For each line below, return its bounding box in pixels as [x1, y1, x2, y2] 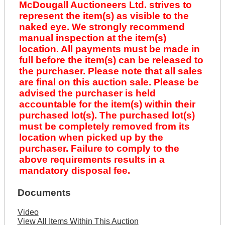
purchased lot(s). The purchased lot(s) [19, 110, 195, 121]
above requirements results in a [19, 154, 165, 165]
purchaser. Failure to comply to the [19, 143, 179, 154]
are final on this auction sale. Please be [19, 77, 199, 88]
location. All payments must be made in [19, 44, 200, 55]
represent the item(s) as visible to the [19, 11, 189, 22]
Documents [17, 187, 71, 198]
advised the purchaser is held [19, 88, 156, 99]
